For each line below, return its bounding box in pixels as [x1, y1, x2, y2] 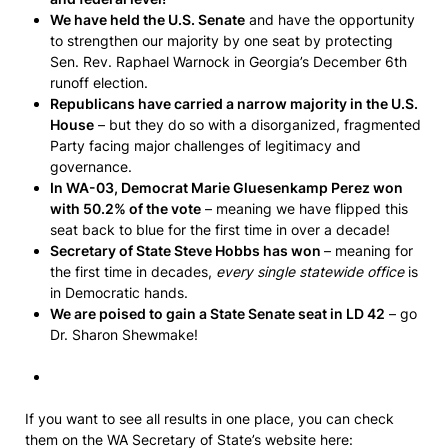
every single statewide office [216, 263, 408, 280]
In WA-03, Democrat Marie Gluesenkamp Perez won [50, 179, 403, 196]
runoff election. [50, 74, 152, 91]
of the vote [126, 200, 201, 217]
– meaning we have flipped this [201, 200, 408, 217]
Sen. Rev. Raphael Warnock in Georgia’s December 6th [50, 53, 407, 70]
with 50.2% [50, 200, 126, 217]
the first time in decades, [50, 263, 216, 280]
